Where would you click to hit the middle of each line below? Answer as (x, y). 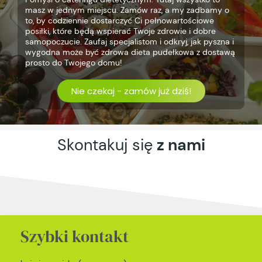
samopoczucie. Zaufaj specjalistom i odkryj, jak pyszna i (129, 42)
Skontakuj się (107, 145)
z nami (181, 145)
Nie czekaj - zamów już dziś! (131, 91)
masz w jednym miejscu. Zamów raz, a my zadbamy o (127, 10)
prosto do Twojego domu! (73, 63)
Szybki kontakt (75, 237)
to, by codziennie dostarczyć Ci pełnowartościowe (119, 21)
